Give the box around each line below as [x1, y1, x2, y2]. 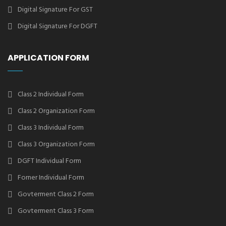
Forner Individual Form [18, 172, 84, 184]
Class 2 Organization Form [18, 105, 95, 118]
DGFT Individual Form [18, 155, 81, 167]
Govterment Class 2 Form [18, 189, 94, 201]
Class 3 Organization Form [18, 139, 95, 151]
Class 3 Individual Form [18, 122, 84, 134]
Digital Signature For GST [18, 4, 93, 16]
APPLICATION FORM [8, 52, 89, 64]
